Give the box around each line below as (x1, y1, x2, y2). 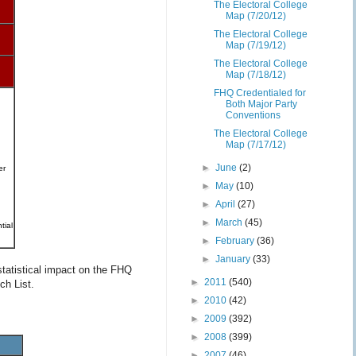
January (215, 253, 253, 265)
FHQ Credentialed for (213, 87, 306, 99)
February (215, 235, 257, 246)
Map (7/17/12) (225, 139, 286, 150)
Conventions (225, 110, 281, 121)
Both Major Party (225, 99, 297, 110)
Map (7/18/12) (225, 69, 286, 80)
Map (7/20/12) (225, 10, 286, 21)
